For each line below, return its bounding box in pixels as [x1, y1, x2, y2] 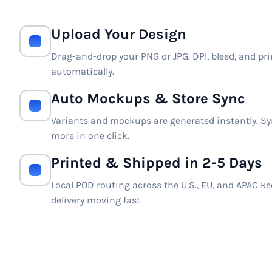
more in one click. [51, 129, 129, 141]
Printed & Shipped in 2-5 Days [51, 154, 262, 171]
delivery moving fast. [51, 194, 142, 206]
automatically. [51, 65, 114, 77]
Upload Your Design [51, 25, 186, 42]
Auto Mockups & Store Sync [51, 89, 245, 107]
